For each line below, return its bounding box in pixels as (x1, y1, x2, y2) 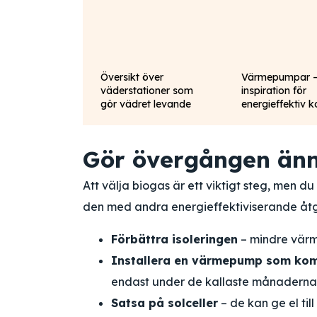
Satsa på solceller (111, 296, 218, 310)
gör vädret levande (100, 98, 191, 110)
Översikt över (100, 71, 163, 83)
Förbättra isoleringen (111, 232, 238, 246)
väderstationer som (100, 84, 193, 97)
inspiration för (241, 84, 307, 97)
